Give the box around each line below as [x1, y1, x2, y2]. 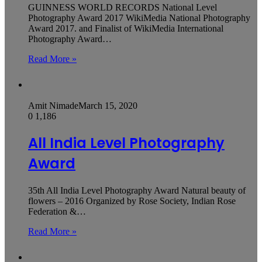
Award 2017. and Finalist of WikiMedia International [28, 23, 223, 33]
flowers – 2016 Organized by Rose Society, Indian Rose [28, 196, 236, 206]
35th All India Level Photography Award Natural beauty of [28, 185, 246, 196]
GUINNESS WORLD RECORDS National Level [28, 2, 217, 12]
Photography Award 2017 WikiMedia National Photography [28, 12, 250, 23]
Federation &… [28, 206, 86, 217]
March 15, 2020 [78, 100, 137, 111]
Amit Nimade [28, 100, 78, 111]
